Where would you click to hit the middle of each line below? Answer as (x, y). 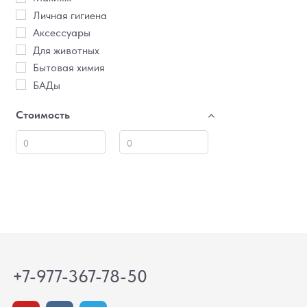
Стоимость (43, 115)
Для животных (66, 50)
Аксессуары (62, 33)
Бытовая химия (69, 68)
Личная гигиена (70, 15)
